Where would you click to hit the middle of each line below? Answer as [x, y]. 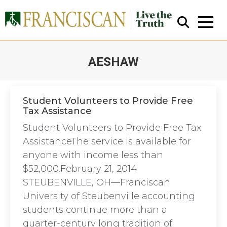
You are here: [143, 77]
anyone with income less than [93, 155]
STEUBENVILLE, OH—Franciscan [97, 182]
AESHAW [113, 62]
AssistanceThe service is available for [107, 141]
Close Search [118, 127]
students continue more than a [95, 210]
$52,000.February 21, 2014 [80, 169]
